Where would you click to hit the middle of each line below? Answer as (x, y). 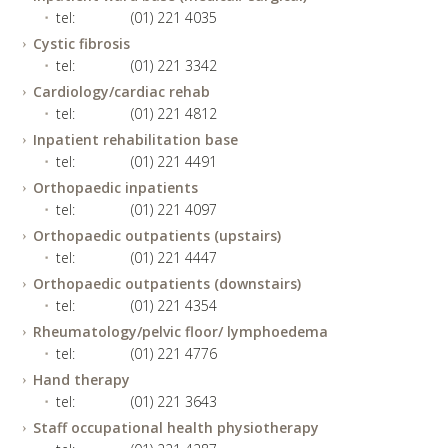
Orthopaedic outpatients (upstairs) (157, 235)
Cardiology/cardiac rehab (121, 91)
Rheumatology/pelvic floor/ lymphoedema (180, 331)
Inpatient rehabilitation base (135, 139)
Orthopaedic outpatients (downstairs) (167, 283)
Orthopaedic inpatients (115, 187)
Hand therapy (81, 379)
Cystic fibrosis (81, 43)
